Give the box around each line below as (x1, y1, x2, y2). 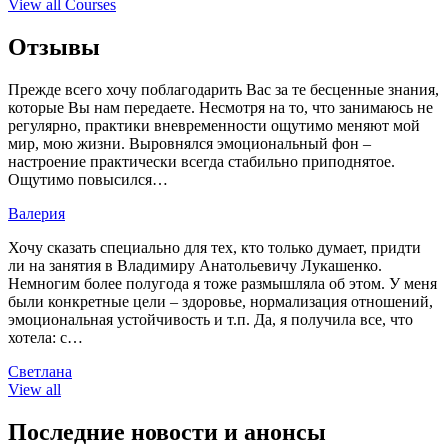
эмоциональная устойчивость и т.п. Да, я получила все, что (8, 311, 413, 329)
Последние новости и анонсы (8, 419, 326, 446)
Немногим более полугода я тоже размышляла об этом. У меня (8, 275, 437, 293)
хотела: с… (8, 329, 83, 347)
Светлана (8, 363, 72, 381)
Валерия (8, 205, 65, 223)
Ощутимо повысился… (8, 171, 168, 189)
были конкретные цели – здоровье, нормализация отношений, (8, 293, 433, 311)
